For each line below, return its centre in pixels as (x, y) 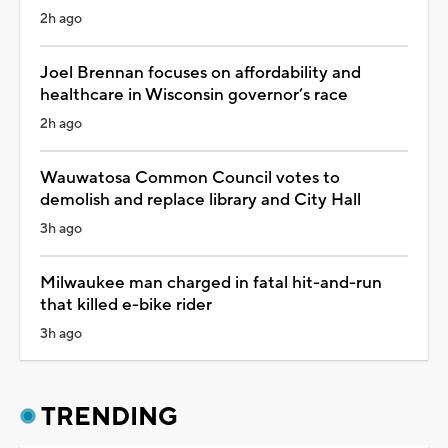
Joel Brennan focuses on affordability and (200, 72)
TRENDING (109, 416)
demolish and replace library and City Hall (200, 199)
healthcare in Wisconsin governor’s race (194, 94)
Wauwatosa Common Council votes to (190, 177)
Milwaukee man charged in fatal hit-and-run (211, 282)
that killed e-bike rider (126, 304)
